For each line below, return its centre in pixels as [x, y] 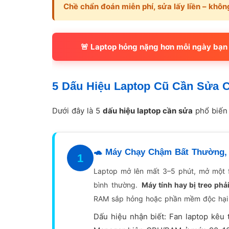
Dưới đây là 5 [77, 111]
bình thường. [118, 185]
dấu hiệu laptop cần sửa [148, 111]
